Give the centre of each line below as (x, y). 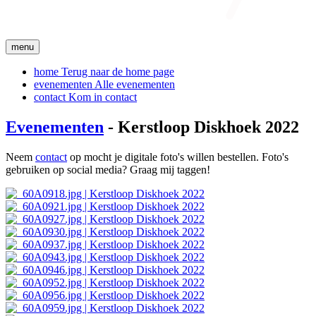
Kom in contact (103, 97)
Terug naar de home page (118, 72)
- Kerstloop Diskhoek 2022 (201, 127)
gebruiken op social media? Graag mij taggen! (108, 169)
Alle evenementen (135, 84)
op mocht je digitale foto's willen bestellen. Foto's (178, 157)
